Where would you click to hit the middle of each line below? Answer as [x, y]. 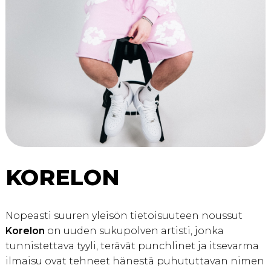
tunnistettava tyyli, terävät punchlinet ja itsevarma [132, 246]
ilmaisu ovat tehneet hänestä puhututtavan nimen [135, 261]
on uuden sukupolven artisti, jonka [134, 231]
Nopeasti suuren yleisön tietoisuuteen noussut [124, 216]
